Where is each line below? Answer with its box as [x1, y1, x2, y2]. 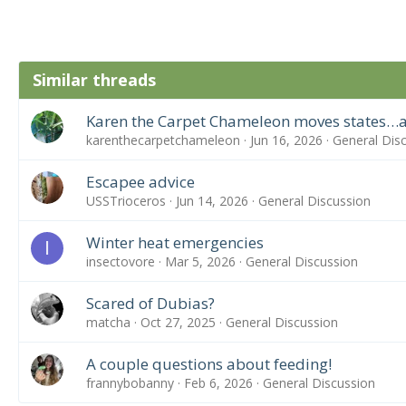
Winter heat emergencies [85, 232, 264, 253]
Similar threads [33, 69, 156, 91]
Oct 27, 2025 [140, 314, 216, 331]
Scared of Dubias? [85, 293, 215, 314]
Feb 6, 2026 [183, 374, 253, 391]
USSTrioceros [85, 192, 166, 209]
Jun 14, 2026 [175, 192, 248, 209]
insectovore [85, 253, 155, 270]
